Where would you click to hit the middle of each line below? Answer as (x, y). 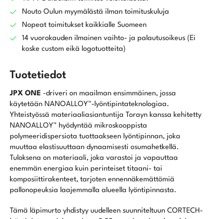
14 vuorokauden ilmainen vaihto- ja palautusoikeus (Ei (109, 39)
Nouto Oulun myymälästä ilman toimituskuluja (96, 12)
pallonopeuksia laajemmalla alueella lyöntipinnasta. (93, 191)
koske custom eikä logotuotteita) (74, 49)
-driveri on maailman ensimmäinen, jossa (109, 94)
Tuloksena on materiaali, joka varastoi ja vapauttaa (94, 158)
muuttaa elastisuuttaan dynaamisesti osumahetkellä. (94, 148)
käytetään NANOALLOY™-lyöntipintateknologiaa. (89, 105)
